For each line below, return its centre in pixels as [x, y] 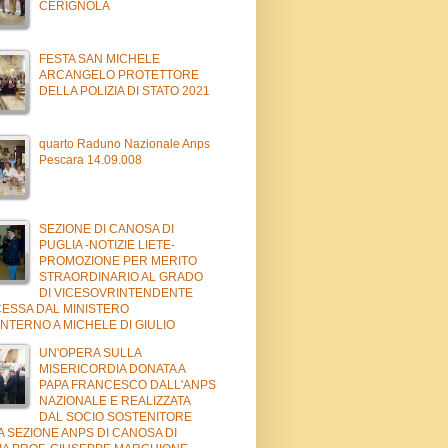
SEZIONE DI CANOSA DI [106, 228]
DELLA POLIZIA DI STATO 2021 [124, 90]
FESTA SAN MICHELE [99, 58]
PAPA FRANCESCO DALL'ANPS [127, 384]
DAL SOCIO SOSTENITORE [115, 416]
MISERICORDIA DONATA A [112, 368]
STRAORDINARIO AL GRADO [121, 276]
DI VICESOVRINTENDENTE [116, 292]
